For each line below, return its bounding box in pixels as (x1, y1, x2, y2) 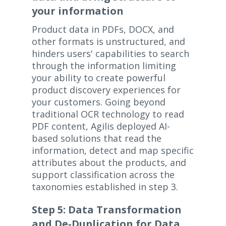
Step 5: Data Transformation (31, 203, 182, 217)
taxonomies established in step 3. (31, 181, 181, 193)
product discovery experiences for (31, 84, 181, 96)
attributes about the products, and (31, 156, 186, 169)
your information (31, 4, 124, 18)
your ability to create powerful (31, 72, 165, 84)
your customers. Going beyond (31, 96, 165, 108)
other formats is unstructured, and (31, 35, 185, 48)
